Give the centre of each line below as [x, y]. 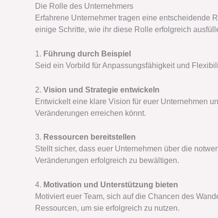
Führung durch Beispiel [87, 54]
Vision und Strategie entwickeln [101, 90]
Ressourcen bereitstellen [90, 137]
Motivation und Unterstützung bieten [111, 184]
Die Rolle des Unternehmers [84, 6]
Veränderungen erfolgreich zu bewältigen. [107, 161]
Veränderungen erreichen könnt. [91, 113]
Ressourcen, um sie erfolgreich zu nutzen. [107, 208]
